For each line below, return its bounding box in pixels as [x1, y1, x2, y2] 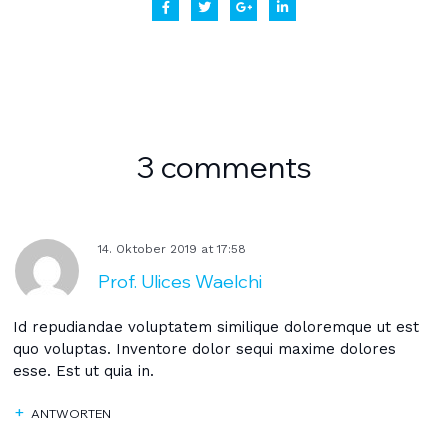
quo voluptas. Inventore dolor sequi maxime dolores [13, 340, 396, 358]
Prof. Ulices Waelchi [98, 270, 262, 293]
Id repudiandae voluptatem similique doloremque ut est [13, 318, 419, 336]
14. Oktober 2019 [98, 242, 201, 256]
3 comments [136, 148, 312, 186]
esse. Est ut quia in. [13, 362, 154, 380]
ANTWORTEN [31, 406, 111, 421]
